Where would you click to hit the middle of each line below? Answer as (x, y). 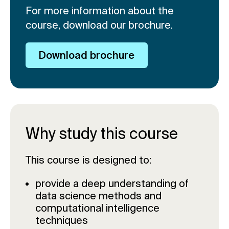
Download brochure (87, 55)
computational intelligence (97, 208)
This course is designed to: (88, 159)
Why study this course (102, 133)
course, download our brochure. (99, 25)
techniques (62, 220)
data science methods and (98, 195)
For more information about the (100, 10)
